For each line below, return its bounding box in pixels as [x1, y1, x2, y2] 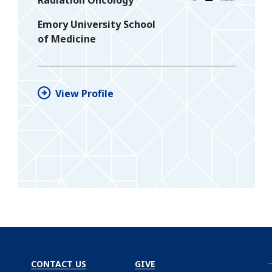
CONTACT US [31, 257, 87, 270]
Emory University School [38, 17, 155, 31]
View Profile [55, 86, 114, 100]
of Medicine [38, 32, 96, 46]
